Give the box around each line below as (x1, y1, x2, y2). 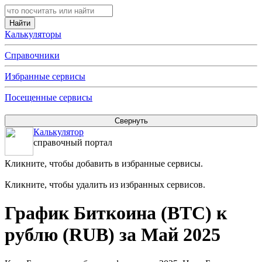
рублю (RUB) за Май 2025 (5, 224, 220, 246)
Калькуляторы (5, 29, 61, 39)
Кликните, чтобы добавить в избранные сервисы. (5, 158, 203, 168)
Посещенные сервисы (5, 92, 92, 102)
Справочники (5, 50, 60, 60)
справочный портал (33, 137, 112, 147)
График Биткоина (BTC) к (5, 202, 227, 224)
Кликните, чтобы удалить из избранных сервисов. (5, 180, 205, 189)
